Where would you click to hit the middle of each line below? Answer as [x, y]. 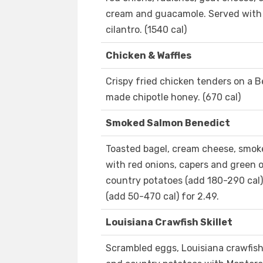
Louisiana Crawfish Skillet [169, 222]
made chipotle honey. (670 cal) [173, 97]
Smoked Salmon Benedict [168, 123]
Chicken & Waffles [149, 56]
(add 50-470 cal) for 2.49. [162, 197]
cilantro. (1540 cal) [146, 30]
